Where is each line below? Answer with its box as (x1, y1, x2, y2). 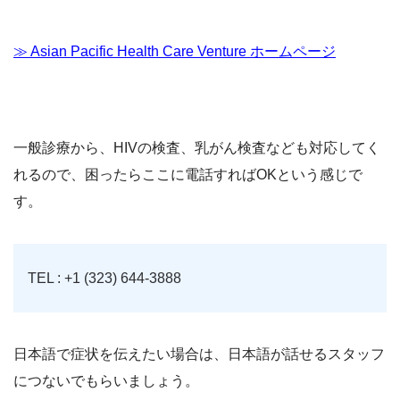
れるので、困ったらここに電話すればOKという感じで (13, 167, 362, 183)
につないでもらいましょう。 (13, 373, 199, 389)
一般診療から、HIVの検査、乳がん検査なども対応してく (13, 140, 380, 156)
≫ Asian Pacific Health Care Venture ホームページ (13, 44, 336, 60)
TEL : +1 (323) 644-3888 (28, 271, 181, 287)
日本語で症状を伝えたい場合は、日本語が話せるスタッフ (13, 346, 385, 362)
